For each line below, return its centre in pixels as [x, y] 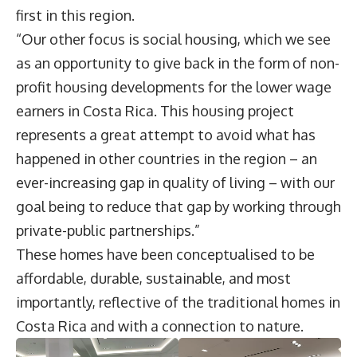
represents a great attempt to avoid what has [166, 135]
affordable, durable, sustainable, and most [153, 279]
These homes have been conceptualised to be [165, 255]
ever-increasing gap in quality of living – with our [175, 183]
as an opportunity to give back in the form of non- [178, 63]
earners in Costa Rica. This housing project [155, 111]
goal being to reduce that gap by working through [178, 207]
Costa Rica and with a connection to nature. [160, 326]
